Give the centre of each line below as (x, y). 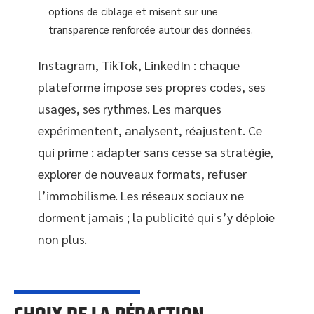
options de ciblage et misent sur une (133, 11)
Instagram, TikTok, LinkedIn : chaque (139, 65)
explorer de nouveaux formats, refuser (142, 174)
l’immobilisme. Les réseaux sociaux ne (141, 196)
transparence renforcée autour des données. (151, 29)
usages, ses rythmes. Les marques (130, 109)
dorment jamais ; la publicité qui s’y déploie (156, 217)
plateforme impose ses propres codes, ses (152, 87)
